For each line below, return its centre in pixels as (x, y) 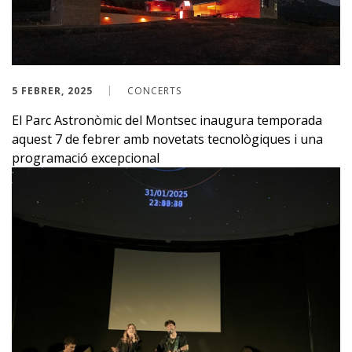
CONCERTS (154, 91)
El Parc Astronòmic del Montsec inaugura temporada (167, 121)
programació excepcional (86, 158)
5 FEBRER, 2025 (52, 91)
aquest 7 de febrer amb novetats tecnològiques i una (167, 139)
